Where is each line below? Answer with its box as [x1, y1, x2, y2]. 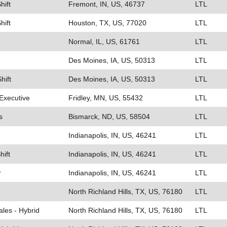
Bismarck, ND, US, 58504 [68, 112, 150, 121]
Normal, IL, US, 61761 [68, 37, 140, 46]
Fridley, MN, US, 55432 [68, 94, 143, 102]
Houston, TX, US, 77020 [68, 19, 146, 27]
